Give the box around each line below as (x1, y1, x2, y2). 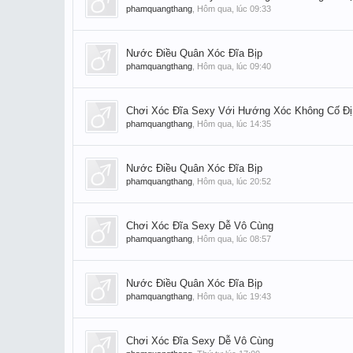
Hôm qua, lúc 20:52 (197, 176, 271, 186)
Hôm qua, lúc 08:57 (197, 234, 271, 243)
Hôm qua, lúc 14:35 (197, 119, 271, 128)
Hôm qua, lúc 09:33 (197, 4, 271, 13)
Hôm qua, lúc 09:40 (197, 61, 271, 71)
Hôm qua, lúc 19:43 (197, 292, 271, 301)
